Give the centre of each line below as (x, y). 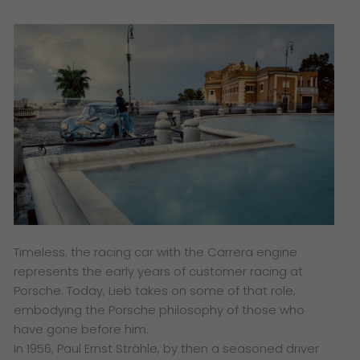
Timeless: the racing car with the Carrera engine (156, 252)
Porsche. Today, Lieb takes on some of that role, (155, 290)
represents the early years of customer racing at (159, 271)
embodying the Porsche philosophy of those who (160, 309)
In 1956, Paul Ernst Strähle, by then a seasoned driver (167, 348)
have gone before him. (82, 329)
